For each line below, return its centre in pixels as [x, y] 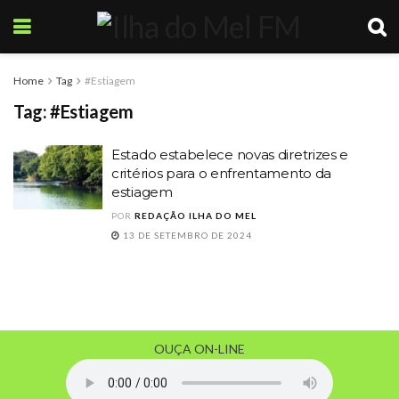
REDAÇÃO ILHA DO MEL [195, 216]
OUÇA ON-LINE [199, 349]
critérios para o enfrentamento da [222, 173]
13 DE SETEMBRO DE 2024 [186, 235]
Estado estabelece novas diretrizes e [230, 155]
